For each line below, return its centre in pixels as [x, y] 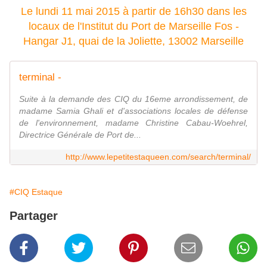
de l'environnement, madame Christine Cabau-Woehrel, [133, 123]
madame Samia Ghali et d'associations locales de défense [133, 111]
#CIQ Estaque [36, 192]
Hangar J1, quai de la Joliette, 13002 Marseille [133, 41]
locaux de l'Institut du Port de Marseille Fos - [133, 27]
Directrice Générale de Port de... [80, 135]
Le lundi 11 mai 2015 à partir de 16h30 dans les [133, 12]
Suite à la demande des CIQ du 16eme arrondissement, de [133, 99]
